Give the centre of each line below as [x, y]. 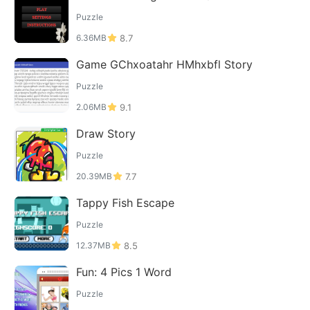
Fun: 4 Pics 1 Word [124, 272]
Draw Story [106, 134]
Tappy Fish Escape [125, 203]
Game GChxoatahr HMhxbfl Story [164, 64]
